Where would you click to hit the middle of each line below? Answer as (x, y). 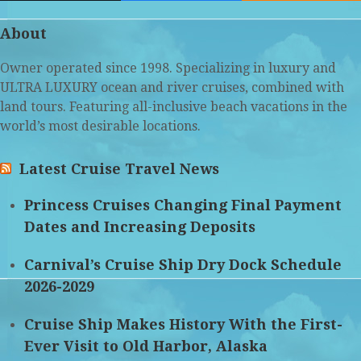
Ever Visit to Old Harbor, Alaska (146, 346)
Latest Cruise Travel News (119, 169)
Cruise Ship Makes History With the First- (183, 325)
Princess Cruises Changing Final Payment (183, 205)
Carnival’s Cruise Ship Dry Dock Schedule (183, 265)
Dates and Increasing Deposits (140, 227)
